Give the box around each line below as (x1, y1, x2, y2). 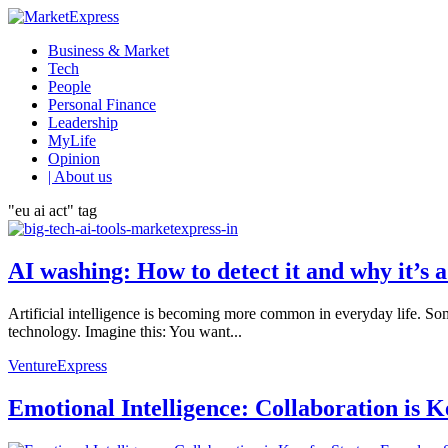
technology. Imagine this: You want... (8, 322, 242, 340)
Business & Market (48, 42, 169, 59)
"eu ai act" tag (8, 202, 97, 219)
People (48, 78, 91, 95)
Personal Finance (48, 96, 156, 113)
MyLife (48, 132, 96, 149)
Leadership (48, 114, 118, 131)
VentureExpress (8, 356, 107, 374)
